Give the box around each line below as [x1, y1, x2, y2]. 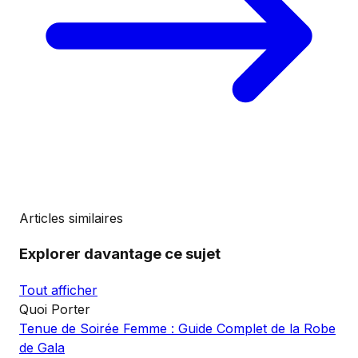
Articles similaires [19, 210, 123, 227]
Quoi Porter [19, 300, 90, 317]
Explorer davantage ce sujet [19, 244, 221, 263]
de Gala [19, 339, 65, 356]
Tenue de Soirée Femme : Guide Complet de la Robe [19, 320, 336, 336]
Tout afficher [19, 281, 97, 298]
